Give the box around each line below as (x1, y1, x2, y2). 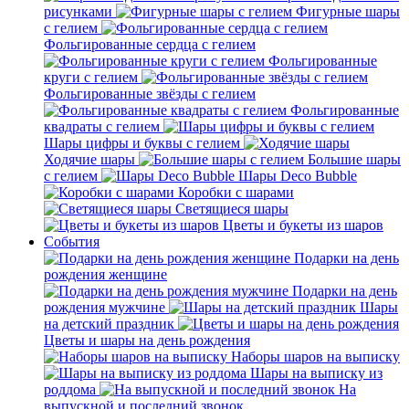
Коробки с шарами (178, 184, 294, 200)
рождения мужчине (44, 299, 165, 315)
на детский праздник (44, 316, 174, 331)
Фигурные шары (296, 4, 400, 19)
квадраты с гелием (44, 119, 160, 134)
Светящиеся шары (175, 201, 288, 216)
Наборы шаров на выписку (231, 349, 400, 364)
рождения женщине (44, 267, 167, 282)
